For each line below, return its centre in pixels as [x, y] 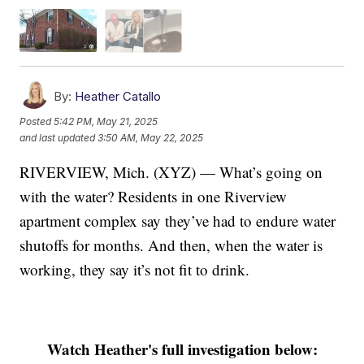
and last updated [58, 138]
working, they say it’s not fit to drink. [135, 269]
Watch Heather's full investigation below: [182, 349]
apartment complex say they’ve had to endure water [178, 220]
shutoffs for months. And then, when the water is [171, 245]
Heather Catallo [118, 96]
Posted [37, 122]
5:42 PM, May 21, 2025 [106, 122]
